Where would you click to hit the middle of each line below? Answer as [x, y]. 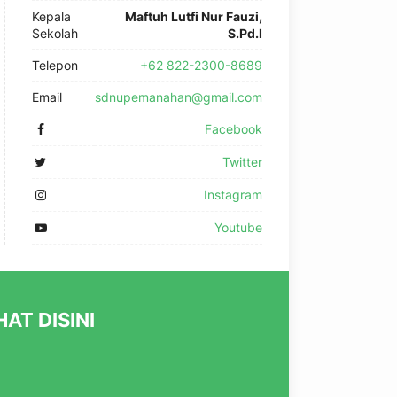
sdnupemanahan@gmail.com [179, 97]
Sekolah [55, 33]
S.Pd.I [245, 33]
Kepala [51, 16]
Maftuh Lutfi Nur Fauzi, [194, 16]
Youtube [238, 227]
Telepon [55, 65]
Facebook [234, 129]
